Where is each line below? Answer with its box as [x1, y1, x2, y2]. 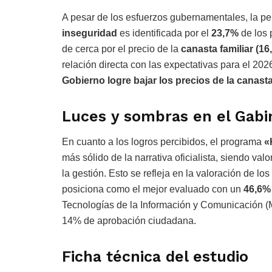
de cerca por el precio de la [62, 43, 181, 54]
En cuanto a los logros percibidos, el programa [62, 137, 264, 148]
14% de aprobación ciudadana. [62, 216, 196, 226]
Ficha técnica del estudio [62, 248, 248, 266]
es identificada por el [117, 27, 211, 38]
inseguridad [62, 27, 117, 38]
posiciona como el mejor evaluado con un [62, 184, 243, 195]
